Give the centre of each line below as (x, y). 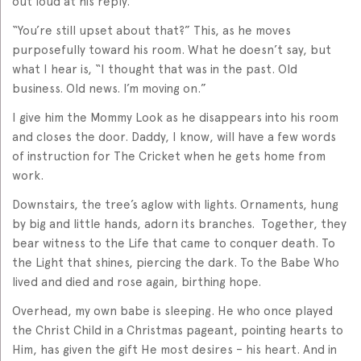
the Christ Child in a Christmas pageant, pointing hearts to (178, 330)
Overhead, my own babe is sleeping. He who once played (172, 311)
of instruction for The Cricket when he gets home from (169, 156)
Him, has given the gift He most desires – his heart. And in (174, 349)
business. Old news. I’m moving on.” (109, 88)
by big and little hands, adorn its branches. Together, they (179, 224)
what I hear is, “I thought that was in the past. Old (155, 69)
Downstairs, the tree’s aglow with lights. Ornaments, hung (175, 204)
